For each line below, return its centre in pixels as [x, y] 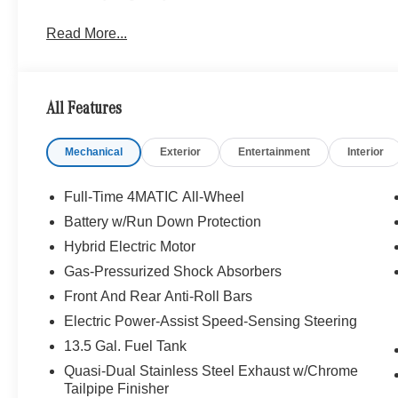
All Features [84, 110]
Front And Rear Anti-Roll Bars [159, 296]
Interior [366, 151]
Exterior [181, 151]
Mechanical [94, 151]
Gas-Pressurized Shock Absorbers [173, 271]
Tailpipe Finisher [117, 388]
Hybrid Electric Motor [130, 246]
